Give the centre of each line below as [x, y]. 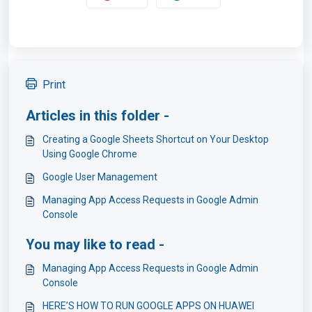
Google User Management [100, 177]
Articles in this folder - [97, 115]
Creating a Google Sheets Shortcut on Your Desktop [156, 139]
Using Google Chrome [90, 154]
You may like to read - [95, 244]
